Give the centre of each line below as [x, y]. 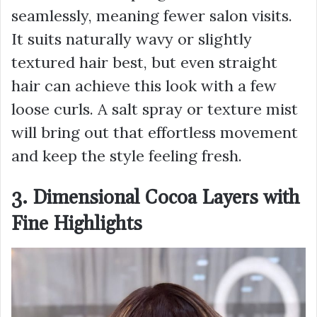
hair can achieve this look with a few [144, 86]
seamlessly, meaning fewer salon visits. [152, 16]
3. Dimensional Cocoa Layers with [156, 198]
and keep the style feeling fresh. [127, 156]
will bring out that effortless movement [155, 132]
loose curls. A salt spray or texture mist [155, 109]
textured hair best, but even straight [144, 62]
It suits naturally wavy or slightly [132, 39]
